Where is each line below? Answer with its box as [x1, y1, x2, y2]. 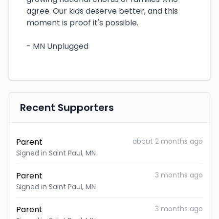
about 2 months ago [132, 136, 203, 146]
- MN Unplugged [26, 41, 88, 52]
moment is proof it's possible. [26, 17, 138, 28]
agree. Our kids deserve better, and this [26, 5, 178, 17]
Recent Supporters [20, 101, 114, 114]
